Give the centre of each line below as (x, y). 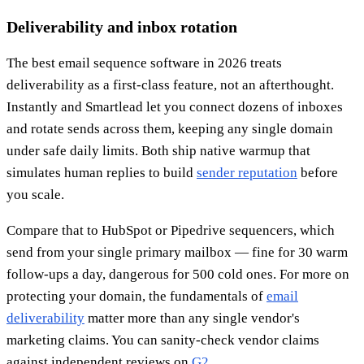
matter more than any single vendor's (192, 318)
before (318, 173)
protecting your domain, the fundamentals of (136, 297)
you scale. (35, 195)
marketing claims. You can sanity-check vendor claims (163, 340)
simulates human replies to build (102, 173)
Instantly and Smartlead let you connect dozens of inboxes (175, 107)
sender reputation (247, 173)
